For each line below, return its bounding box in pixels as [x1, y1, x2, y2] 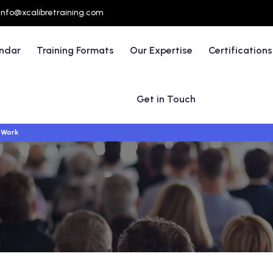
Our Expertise [130, 44, 193, 56]
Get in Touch [136, 93, 196, 105]
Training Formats [37, 44, 115, 56]
